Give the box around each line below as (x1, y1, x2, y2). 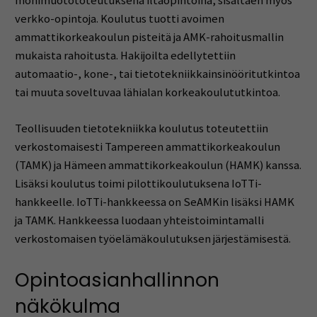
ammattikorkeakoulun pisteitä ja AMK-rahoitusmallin (14, 29, 284, 45)
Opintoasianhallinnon (14, 266, 219, 293)
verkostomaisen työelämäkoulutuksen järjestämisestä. (14, 231, 291, 247)
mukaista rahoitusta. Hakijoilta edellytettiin (14, 47, 236, 63)
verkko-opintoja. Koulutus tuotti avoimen (14, 11, 224, 26)
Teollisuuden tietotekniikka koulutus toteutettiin (14, 121, 268, 137)
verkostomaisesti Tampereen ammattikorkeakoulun (14, 139, 280, 155)
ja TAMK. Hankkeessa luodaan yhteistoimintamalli (14, 213, 264, 229)
